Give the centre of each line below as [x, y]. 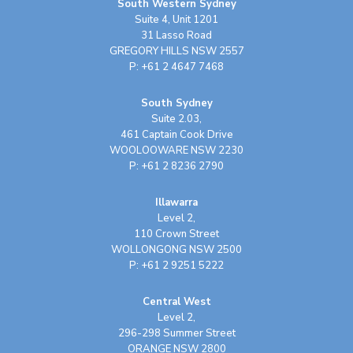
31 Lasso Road [176, 35]
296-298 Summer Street [176, 333]
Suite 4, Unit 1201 [176, 19]
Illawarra [176, 202]
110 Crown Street [176, 234]
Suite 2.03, [176, 119]
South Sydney [176, 103]
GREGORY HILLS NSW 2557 [176, 51]
